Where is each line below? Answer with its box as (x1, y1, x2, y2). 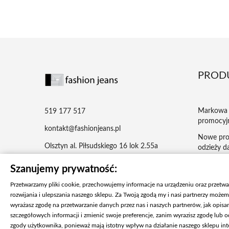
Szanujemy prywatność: (10, 164, 117, 174)
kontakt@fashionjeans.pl (44, 125, 121, 133)
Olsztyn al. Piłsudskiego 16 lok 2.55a (44, 143, 158, 150)
